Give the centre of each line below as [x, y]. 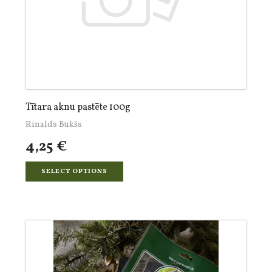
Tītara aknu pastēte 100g [78, 107]
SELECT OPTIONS [74, 172]
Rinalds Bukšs [54, 125]
